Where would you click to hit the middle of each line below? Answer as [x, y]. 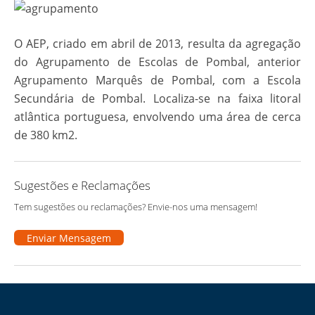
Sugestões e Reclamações [82, 185]
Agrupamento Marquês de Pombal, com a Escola [157, 80]
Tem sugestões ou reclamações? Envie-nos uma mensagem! [136, 207]
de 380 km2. [46, 135]
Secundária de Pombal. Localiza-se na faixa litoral [157, 98]
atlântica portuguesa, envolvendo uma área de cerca [157, 117]
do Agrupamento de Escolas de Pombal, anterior [157, 62]
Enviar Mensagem [69, 238]
